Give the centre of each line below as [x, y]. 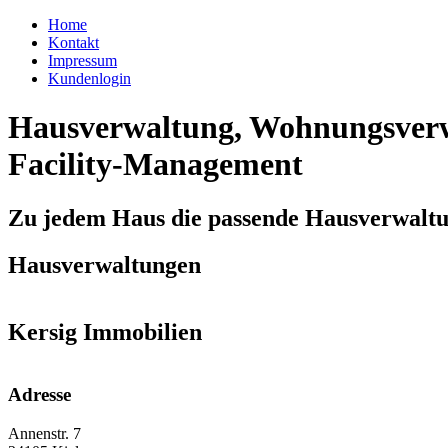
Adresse [39, 395]
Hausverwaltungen [104, 264]
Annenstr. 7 [44, 434]
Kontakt [73, 42]
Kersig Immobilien [105, 331]
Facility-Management [155, 164]
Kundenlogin [89, 78]
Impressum [82, 60]
